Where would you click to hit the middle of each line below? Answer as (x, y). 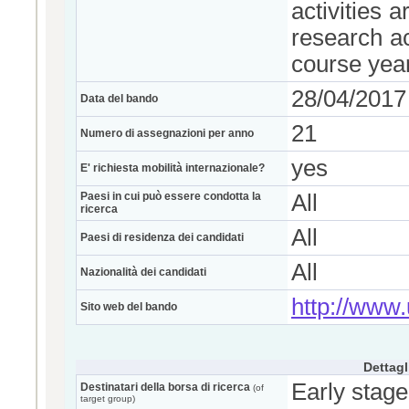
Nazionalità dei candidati (143, 272)
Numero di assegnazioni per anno (167, 133)
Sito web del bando (129, 307)
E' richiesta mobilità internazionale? (173, 168)
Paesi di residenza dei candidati (162, 237)
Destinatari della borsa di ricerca (165, 387)
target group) (108, 399)
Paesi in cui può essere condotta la (171, 196)
